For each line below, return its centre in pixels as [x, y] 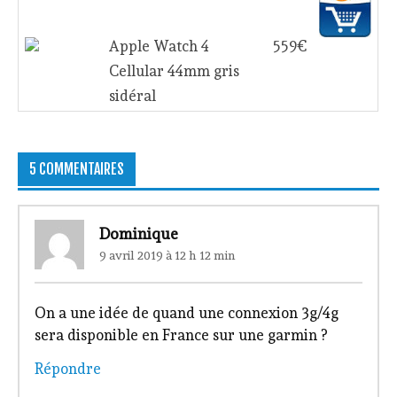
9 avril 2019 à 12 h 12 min [167, 256]
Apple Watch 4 [159, 47]
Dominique [138, 233]
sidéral [132, 96]
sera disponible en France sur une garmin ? [180, 335]
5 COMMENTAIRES [76, 169]
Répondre [67, 368]
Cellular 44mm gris [174, 71]
